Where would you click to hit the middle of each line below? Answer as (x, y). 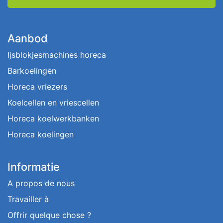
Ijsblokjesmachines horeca (57, 55)
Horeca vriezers (37, 87)
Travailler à (28, 199)
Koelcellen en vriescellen (53, 103)
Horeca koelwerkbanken (53, 118)
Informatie (34, 167)
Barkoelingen (32, 71)
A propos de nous (41, 183)
